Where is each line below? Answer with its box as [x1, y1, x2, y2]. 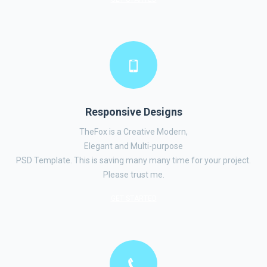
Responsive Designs [85, 105, 182, 118]
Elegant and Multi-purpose [84, 141, 183, 151]
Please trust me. [103, 170, 164, 179]
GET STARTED [110, 194, 157, 203]
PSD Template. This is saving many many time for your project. [16, 156, 251, 165]
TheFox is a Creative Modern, [79, 127, 188, 136]
